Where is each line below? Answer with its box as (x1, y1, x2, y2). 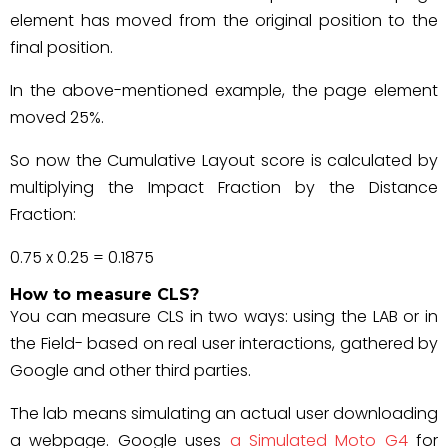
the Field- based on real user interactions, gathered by (10, 332, 438, 355)
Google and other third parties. (10, 359, 251, 382)
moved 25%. (10, 106, 104, 129)
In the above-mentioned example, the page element (10, 79, 438, 102)
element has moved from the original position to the (10, 9, 438, 32)
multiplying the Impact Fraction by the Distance (10, 176, 438, 199)
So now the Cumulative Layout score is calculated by (10, 149, 438, 172)
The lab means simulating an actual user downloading (10, 402, 438, 425)
